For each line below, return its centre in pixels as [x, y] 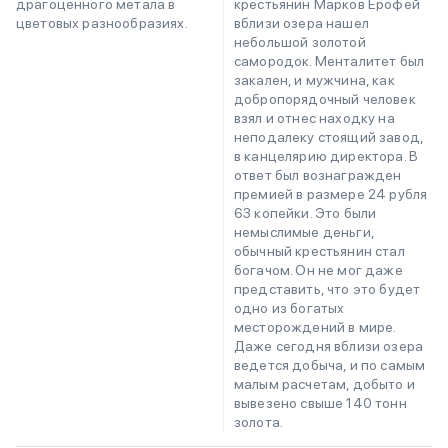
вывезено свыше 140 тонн [320, 403]
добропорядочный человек [325, 99]
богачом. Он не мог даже [318, 270]
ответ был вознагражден [318, 175]
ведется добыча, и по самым [330, 365]
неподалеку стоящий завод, [329, 137]
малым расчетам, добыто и [324, 384]
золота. [259, 422]
